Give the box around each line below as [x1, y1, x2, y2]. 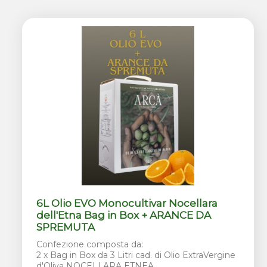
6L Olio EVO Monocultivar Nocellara [36, 197, 218, 209]
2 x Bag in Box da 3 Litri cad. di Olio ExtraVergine [36, 249, 236, 260]
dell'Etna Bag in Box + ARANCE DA [36, 209, 212, 221]
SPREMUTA [36, 221, 95, 233]
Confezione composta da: [36, 238, 144, 250]
